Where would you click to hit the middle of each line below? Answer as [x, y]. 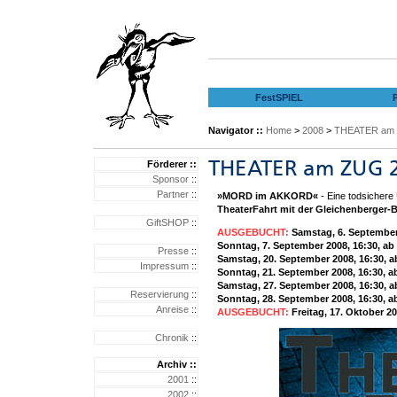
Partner [173, 194]
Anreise [172, 309]
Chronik [172, 338]
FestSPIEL [279, 97]
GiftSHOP [167, 222]
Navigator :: [236, 130]
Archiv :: [177, 364]
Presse [173, 251]
